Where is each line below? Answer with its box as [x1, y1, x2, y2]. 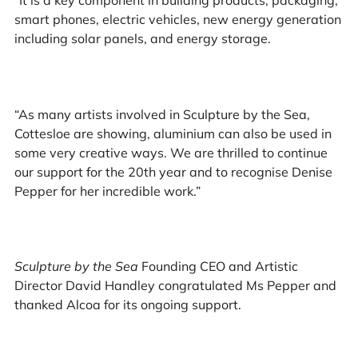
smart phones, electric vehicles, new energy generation [14, 11, 341, 28]
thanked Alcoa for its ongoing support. [14, 296, 241, 313]
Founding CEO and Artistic [137, 258, 298, 275]
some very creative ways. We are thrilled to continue [14, 144, 328, 161]
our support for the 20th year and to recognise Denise [14, 163, 332, 180]
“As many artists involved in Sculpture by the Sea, [14, 105, 310, 122]
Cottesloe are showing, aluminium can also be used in [14, 125, 332, 141]
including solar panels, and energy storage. [14, 30, 271, 47]
